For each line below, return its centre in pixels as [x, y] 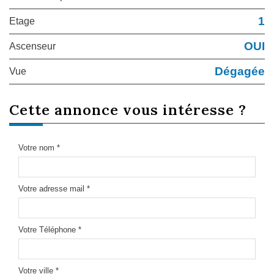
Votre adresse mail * [54, 188]
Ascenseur [36, 46]
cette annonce [71, 109]
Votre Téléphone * [50, 229]
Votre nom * [39, 147]
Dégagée [240, 71]
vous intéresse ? [185, 109]
